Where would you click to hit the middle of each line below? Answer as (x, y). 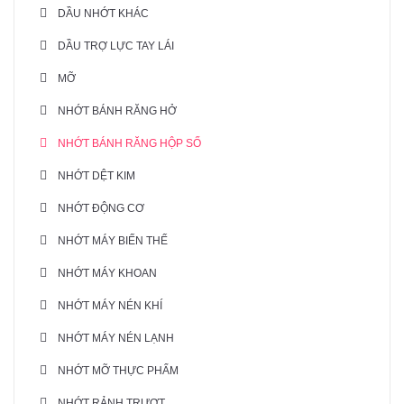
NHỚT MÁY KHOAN (107, 274)
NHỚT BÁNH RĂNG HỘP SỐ (129, 144)
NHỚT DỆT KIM (96, 176)
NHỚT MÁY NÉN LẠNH (116, 339)
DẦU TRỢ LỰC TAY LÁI (116, 46)
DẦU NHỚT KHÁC (103, 14)
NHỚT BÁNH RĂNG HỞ (117, 111)
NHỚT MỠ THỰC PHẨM (118, 371)
